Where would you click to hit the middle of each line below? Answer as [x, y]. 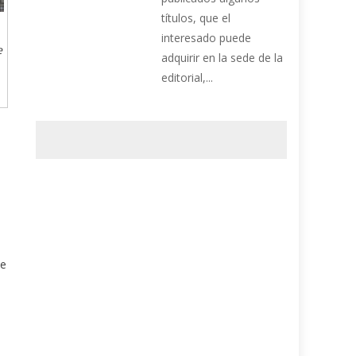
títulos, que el [196, 18]
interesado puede [207, 38]
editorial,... [188, 78]
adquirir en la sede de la [222, 58]
